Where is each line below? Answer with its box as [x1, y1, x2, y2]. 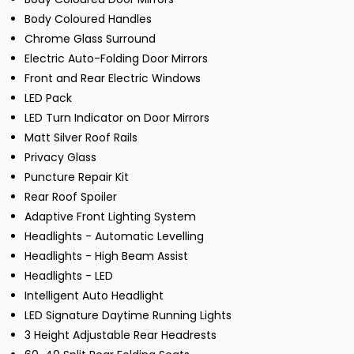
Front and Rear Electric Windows [24, 70, 201, 87]
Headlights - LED [24, 268, 113, 284]
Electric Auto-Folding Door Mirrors [24, 51, 208, 67]
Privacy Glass [24, 149, 96, 166]
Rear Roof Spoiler [24, 189, 117, 205]
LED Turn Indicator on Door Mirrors [24, 110, 209, 126]
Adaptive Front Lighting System [24, 209, 196, 225]
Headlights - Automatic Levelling [24, 228, 204, 245]
